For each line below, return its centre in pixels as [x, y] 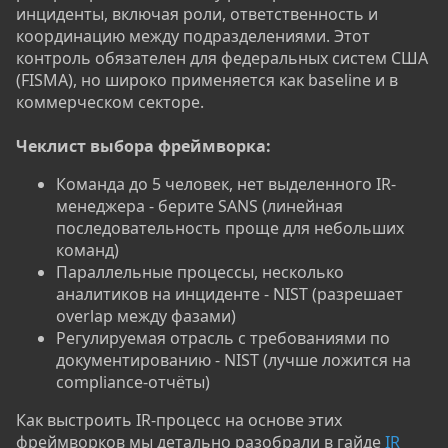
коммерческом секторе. [110, 102]
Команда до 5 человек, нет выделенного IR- [226, 184]
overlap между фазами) [146, 316]
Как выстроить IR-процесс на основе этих [179, 420]
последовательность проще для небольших [230, 228]
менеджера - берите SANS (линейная [199, 206]
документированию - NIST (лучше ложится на [233, 360]
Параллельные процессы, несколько [200, 272]
